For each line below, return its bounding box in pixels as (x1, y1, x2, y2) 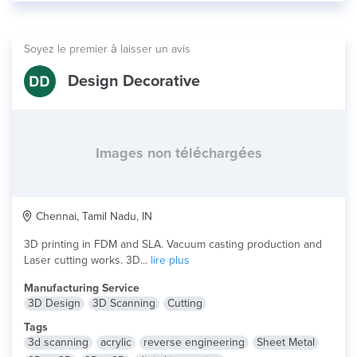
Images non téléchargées (95, 144, 262, 162)
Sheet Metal (257, 335, 315, 349)
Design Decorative (68, 72, 200, 91)
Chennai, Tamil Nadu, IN (33, 210, 152, 223)
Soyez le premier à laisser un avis (24, 42, 190, 56)
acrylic (100, 335, 131, 349)
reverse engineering (143, 335, 245, 349)
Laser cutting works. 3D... (24, 253, 151, 267)
